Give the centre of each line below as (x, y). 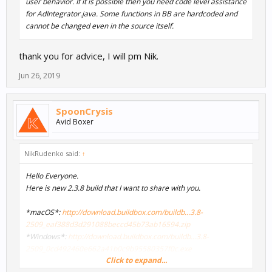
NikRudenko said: (53, 154)
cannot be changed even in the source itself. (100, 26)
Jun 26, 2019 (39, 76)
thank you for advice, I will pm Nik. (89, 56)
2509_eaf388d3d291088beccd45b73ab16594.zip (108, 225)
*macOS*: (44, 212)
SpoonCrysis (84, 111)
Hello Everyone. (52, 176)
